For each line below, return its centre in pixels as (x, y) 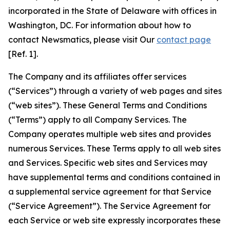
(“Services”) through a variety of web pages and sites (115, 91)
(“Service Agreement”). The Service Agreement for (109, 206)
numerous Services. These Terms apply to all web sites (114, 148)
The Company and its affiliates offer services (97, 76)
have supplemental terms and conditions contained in (114, 177)
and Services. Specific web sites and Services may (108, 163)
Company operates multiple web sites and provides (110, 134)
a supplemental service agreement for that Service (110, 191)
